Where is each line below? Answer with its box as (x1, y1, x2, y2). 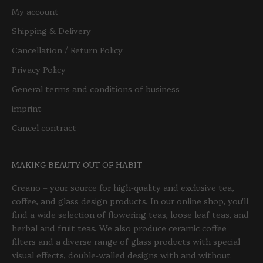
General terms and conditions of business (12, 83, 180, 95)
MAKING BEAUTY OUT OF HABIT (12, 159, 142, 171)
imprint (12, 102, 42, 114)
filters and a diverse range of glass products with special (12, 235, 240, 248)
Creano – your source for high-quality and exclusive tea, (12, 181, 234, 194)
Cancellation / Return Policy (12, 44, 123, 56)
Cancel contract (12, 122, 76, 134)
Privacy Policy (12, 63, 66, 76)
